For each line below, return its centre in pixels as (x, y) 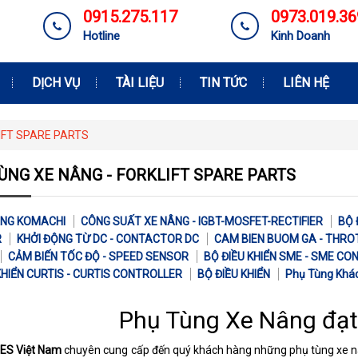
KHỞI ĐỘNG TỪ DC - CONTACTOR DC (108, 239)
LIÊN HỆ (306, 83)
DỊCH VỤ (56, 83)
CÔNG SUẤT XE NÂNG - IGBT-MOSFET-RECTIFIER (202, 221)
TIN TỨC (223, 83)
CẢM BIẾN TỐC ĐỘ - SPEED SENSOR (98, 257)
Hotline (101, 36)
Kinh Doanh (300, 36)
